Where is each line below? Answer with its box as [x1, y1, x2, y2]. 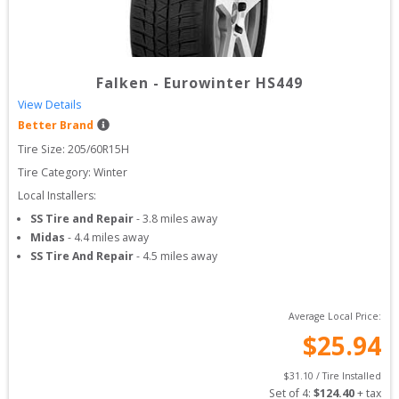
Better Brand [18, 118, 94, 133]
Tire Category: [18, 165, 91, 180]
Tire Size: [18, 142, 68, 157]
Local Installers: [18, 188, 96, 203]
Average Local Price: [289, 310, 381, 322]
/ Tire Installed [313, 370, 381, 382]
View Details [18, 97, 81, 112]
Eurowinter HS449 [164, 73, 303, 93]
